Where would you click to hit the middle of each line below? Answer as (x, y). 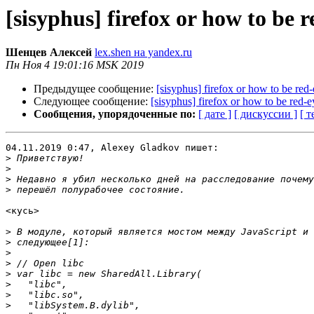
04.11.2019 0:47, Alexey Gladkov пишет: (112, 148)
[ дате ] (215, 114)
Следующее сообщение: (92, 102)
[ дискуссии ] (266, 114)
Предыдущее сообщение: (95, 89)
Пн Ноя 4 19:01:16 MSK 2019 (75, 65)
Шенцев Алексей (49, 53)
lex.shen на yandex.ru (143, 53)
